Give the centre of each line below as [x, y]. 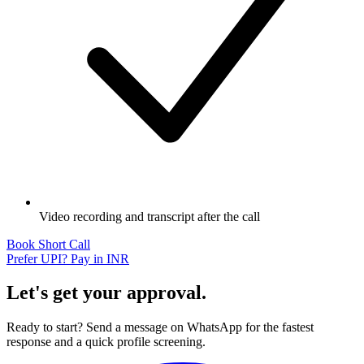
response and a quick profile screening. [106, 342]
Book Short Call [48, 244]
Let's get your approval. [106, 293]
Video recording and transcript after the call [149, 216]
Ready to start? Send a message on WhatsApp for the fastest [160, 327]
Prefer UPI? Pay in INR [68, 258]
